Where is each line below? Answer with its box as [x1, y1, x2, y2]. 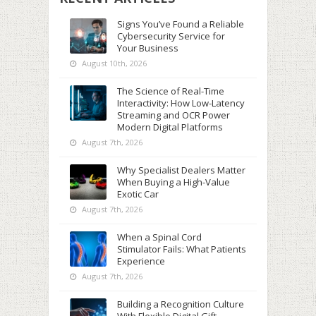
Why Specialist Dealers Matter [117, 164, 245, 176]
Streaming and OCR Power [117, 109, 230, 121]
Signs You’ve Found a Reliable [117, 18, 244, 30]
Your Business [117, 42, 178, 54]
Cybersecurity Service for [117, 30, 225, 42]
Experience [117, 255, 165, 267]
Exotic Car [117, 188, 159, 200]
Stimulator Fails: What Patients [117, 243, 246, 255]
